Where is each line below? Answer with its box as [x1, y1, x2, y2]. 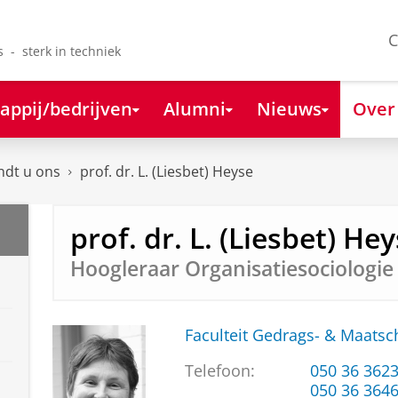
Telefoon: [184, 360, 255, 382]
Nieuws [256, 95, 322, 121]
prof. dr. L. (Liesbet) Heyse [80, 162, 253, 182]
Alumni [163, 95, 226, 121]
